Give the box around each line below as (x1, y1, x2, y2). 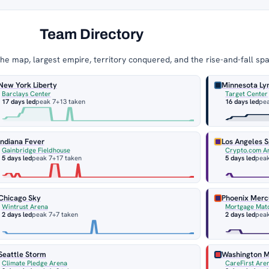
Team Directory (39, 26, 144, 43)
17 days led (1, 97, 35, 106)
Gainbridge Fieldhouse (1, 146, 70, 155)
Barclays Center (1, 89, 51, 98)
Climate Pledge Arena (1, 259, 67, 268)
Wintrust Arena (1, 202, 48, 211)
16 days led (225, 97, 259, 106)
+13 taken (55, 97, 85, 106)
